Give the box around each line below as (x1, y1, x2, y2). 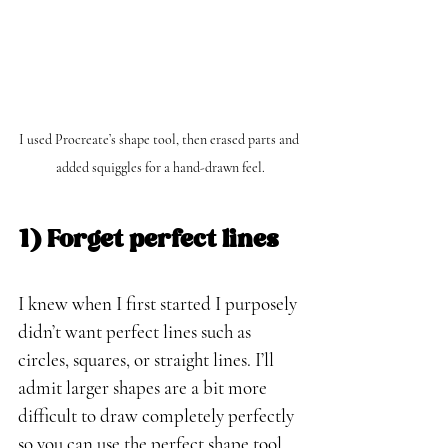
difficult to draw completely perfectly (18, 403, 298, 427)
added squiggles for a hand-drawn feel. (55, 158, 265, 176)
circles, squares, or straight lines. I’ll (18, 347, 278, 371)
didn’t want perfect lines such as (18, 319, 255, 343)
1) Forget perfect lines (18, 228, 279, 252)
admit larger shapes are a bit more (18, 375, 271, 399)
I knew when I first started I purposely (18, 291, 301, 315)
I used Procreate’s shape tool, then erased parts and (18, 130, 302, 148)
